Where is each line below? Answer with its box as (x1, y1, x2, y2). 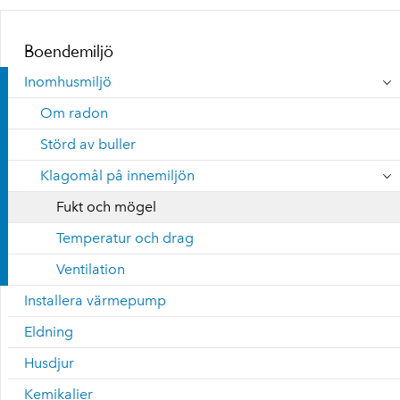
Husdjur (24, 354, 74, 371)
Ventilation (56, 261, 125, 278)
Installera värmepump (24, 292, 166, 309)
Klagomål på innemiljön (40, 167, 195, 184)
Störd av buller (40, 136, 136, 153)
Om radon (40, 104, 108, 121)
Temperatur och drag (56, 229, 194, 246)
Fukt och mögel (56, 198, 156, 215)
